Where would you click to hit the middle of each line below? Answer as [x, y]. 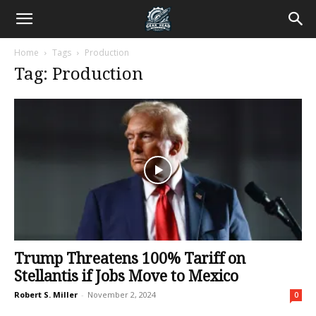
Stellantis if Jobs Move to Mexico [126, 276]
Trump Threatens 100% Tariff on [130, 259]
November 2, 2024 [122, 295]
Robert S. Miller [46, 295]
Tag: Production [79, 74]
